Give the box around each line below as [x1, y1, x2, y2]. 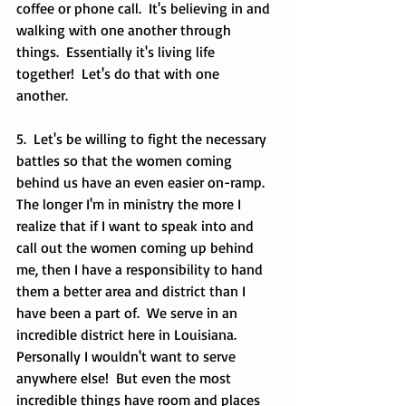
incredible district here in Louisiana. [16, 325, 244, 343]
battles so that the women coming [16, 151, 236, 169]
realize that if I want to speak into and [16, 217, 257, 235]
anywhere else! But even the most [16, 369, 235, 387]
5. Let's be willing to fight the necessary [16, 130, 270, 148]
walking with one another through [16, 21, 235, 39]
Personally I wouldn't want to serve [16, 347, 239, 365]
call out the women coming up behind [16, 238, 257, 256]
